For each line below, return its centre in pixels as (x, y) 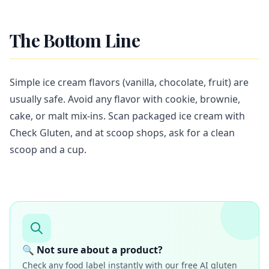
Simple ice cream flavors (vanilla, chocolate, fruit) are (129, 82)
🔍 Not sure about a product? (92, 250)
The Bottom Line (75, 40)
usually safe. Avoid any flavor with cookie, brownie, (125, 99)
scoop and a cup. (48, 150)
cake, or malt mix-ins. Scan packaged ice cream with (127, 116)
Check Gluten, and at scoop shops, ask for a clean (122, 133)
